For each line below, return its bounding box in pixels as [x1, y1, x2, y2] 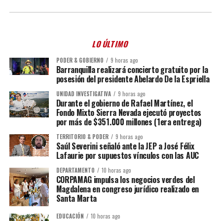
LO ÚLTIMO [91, 37, 130, 50]
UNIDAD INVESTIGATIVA [56, 89, 111, 98]
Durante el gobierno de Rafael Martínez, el [56, 97, 193, 109]
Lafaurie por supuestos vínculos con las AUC [56, 149, 199, 161]
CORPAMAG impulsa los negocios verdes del [56, 173, 195, 185]
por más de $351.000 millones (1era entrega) [56, 115, 201, 128]
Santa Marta [56, 192, 97, 204]
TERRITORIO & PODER [56, 132, 109, 141]
